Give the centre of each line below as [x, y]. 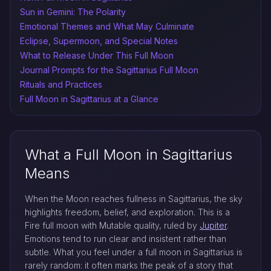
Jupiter [213, 225]
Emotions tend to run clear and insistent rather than [126, 238]
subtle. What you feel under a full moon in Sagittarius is [134, 252]
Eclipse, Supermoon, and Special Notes [99, 41]
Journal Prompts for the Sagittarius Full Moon [109, 70]
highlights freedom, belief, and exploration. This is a [127, 212]
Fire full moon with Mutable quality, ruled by [112, 225]
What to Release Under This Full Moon [97, 55]
